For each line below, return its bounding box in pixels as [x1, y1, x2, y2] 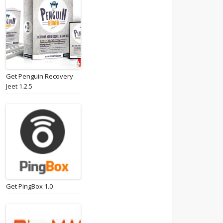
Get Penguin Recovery [6, 72, 73, 81]
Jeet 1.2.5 [6, 82, 32, 91]
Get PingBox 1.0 [6, 182, 53, 191]
